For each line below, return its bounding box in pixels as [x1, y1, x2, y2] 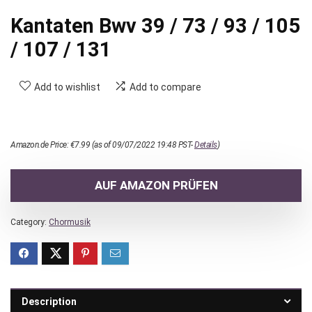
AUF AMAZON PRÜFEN [94, 178, 218, 192]
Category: [10, 217, 49, 227]
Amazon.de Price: [10, 140, 70, 150]
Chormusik [49, 217, 91, 227]
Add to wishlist [34, 81, 100, 93]
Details [194, 140, 217, 150]
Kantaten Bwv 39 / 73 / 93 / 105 [10, 14, 300, 38]
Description [22, 296, 77, 307]
